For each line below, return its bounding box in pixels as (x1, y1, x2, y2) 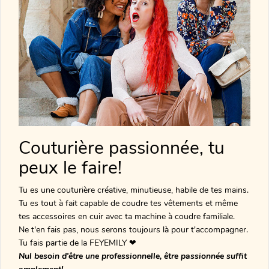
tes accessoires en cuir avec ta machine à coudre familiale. (19, 210, 235, 222)
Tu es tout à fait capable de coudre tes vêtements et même (19, 197, 238, 209)
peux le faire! (19, 155, 122, 180)
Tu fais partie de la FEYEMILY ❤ (19, 237, 136, 249)
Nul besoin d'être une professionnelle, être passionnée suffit (19, 250, 247, 262)
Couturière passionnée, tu (19, 135, 225, 160)
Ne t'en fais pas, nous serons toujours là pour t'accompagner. (19, 223, 248, 235)
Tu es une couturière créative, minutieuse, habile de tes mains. (19, 184, 249, 196)
